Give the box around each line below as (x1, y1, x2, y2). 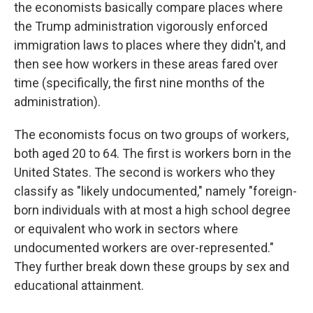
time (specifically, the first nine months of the (14, 75, 265, 90)
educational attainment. (14, 278, 144, 293)
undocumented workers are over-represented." (14, 240, 274, 255)
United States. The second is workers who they (14, 165, 275, 180)
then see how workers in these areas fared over (14, 57, 278, 71)
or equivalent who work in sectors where (14, 221, 238, 236)
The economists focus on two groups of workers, (14, 127, 289, 142)
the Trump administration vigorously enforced (14, 19, 268, 34)
